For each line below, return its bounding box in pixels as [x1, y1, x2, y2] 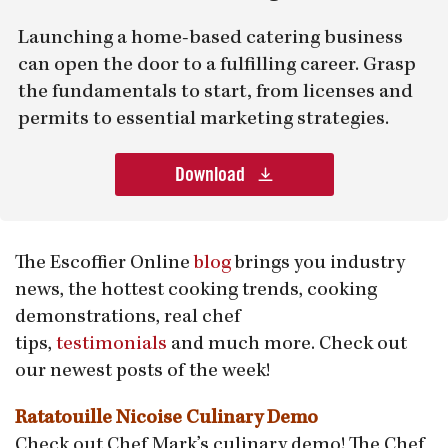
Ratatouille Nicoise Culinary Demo [15, 409, 318, 430]
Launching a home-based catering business [18, 28, 403, 50]
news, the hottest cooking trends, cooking [15, 281, 377, 302]
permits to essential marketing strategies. [18, 109, 389, 131]
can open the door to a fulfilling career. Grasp [18, 55, 416, 77]
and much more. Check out [167, 335, 407, 356]
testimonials [56, 335, 167, 356]
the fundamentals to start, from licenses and [18, 82, 413, 104]
